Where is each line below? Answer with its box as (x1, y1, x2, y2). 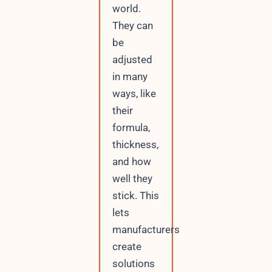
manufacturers (112, 223, 180, 236)
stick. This (112, 189, 159, 202)
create (112, 240, 141, 253)
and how (112, 155, 151, 168)
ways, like (112, 87, 156, 100)
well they (112, 172, 152, 185)
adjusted (112, 53, 152, 66)
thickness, (112, 138, 158, 151)
